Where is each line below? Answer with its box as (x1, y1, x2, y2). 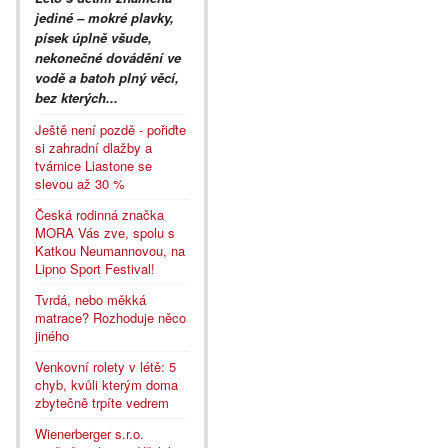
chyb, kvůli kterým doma (35, 374, 178, 394)
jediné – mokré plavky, (35, 7, 174, 27)
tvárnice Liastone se (35, 155, 152, 175)
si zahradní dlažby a (35, 137, 152, 157)
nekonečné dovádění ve (35, 47, 181, 67)
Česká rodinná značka (35, 204, 164, 224)
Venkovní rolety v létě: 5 (35, 356, 176, 376)
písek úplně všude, (35, 27, 152, 47)
